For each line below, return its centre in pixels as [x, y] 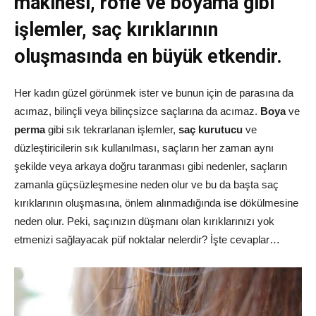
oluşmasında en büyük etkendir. [151, 56]
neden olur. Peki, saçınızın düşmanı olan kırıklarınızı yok [144, 221]
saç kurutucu [211, 129]
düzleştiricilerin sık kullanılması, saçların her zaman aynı [144, 147]
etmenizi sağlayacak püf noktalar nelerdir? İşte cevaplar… [147, 239]
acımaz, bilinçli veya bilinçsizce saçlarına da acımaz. [137, 111]
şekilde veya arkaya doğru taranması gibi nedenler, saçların [151, 166]
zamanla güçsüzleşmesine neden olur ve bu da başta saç [146, 184]
